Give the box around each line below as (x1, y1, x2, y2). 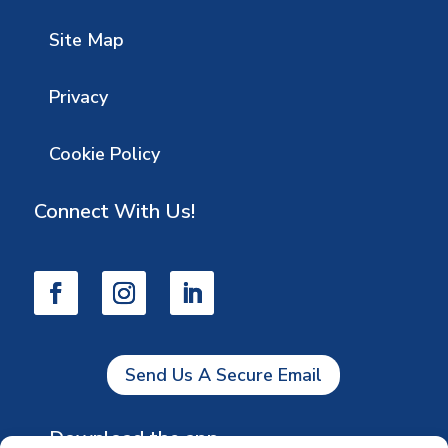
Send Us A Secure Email (125, 363, 323, 387)
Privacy (48, 84, 108, 109)
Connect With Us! (33, 197, 195, 225)
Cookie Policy (48, 141, 160, 166)
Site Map (48, 27, 124, 52)
